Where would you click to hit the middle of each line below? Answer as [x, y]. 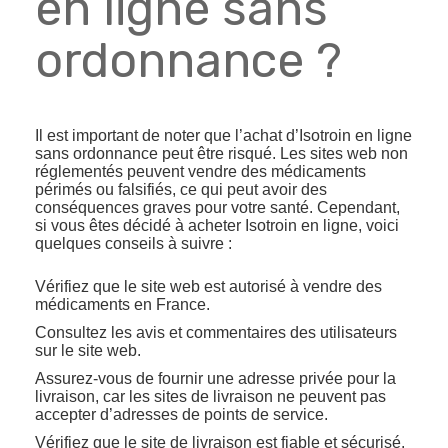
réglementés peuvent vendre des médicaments [200, 171]
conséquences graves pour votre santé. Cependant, [217, 207]
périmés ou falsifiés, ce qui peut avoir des [181, 189]
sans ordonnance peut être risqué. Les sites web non [221, 153]
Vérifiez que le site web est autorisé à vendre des [208, 286]
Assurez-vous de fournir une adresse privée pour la [215, 378]
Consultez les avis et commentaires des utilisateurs [216, 332]
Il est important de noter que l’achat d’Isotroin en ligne [223, 135]
